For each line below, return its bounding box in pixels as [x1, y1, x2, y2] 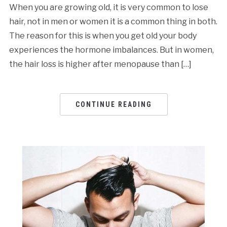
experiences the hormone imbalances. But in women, [9, 45, 214, 55]
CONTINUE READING [75, 100, 152, 108]
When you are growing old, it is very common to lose [9, 2, 208, 12]
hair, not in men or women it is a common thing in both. [9, 16, 217, 26]
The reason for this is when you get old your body [9, 30, 197, 41]
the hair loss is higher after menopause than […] [9, 59, 192, 69]
